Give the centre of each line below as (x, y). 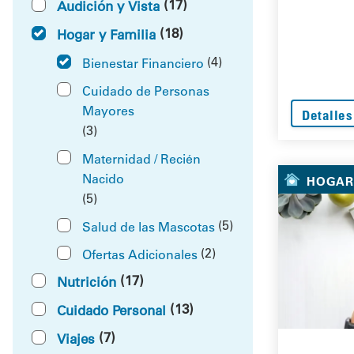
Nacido (103, 178)
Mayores (108, 110)
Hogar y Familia (106, 34)
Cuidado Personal (111, 310)
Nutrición (87, 281)
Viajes (76, 338)
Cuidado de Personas (146, 90)
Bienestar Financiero (143, 62)
